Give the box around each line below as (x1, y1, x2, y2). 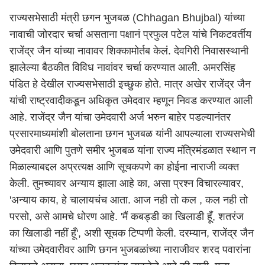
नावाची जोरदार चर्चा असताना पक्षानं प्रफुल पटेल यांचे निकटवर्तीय (9, 28, 251, 40)
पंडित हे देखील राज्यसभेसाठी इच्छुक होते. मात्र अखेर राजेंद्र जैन (9, 78, 251, 90)
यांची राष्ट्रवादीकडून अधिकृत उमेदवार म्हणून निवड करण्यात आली (9, 95, 253, 106)
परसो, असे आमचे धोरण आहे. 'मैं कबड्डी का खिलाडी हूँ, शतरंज (9, 211, 244, 222)
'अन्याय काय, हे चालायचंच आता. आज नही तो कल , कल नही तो (9, 194, 248, 206)
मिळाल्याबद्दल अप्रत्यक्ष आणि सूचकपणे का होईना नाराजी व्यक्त (9, 161, 239, 173)
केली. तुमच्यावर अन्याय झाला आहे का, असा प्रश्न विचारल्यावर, (9, 177, 244, 189)
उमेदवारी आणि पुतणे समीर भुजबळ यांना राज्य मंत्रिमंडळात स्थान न (9, 144, 256, 156)
